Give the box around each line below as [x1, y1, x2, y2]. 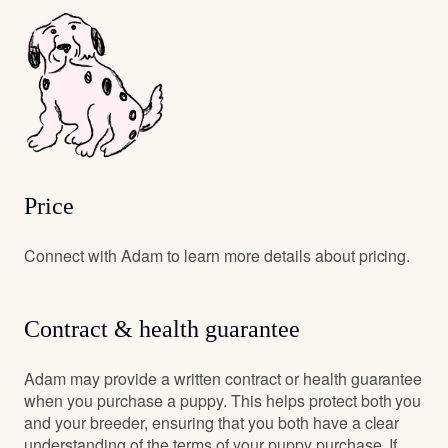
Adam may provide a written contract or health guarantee [24, 366, 423, 390]
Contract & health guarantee [24, 315, 300, 342]
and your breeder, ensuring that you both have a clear [24, 410, 400, 434]
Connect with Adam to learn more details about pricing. [24, 243, 411, 267]
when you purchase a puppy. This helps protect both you [24, 388, 422, 412]
